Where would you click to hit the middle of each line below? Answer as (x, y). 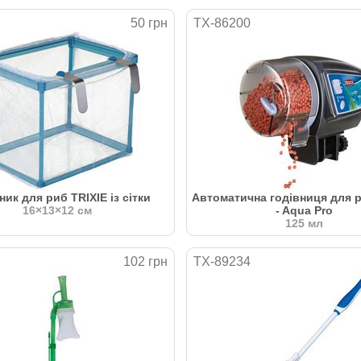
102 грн (145, 261)
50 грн (149, 23)
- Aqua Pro (304, 210)
